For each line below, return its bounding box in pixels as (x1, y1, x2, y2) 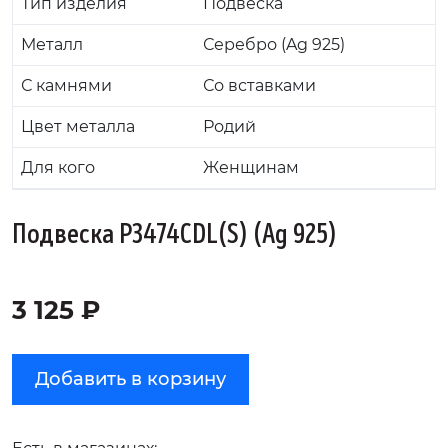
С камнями (21, 76, 112, 96)
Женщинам (203, 158, 299, 178)
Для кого (21, 158, 95, 178)
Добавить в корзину (35, 368, 226, 391)
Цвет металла (21, 117, 135, 137)
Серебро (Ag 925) (203, 35, 345, 55)
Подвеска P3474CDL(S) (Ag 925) (12, 216, 337, 253)
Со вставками (203, 76, 316, 96)
